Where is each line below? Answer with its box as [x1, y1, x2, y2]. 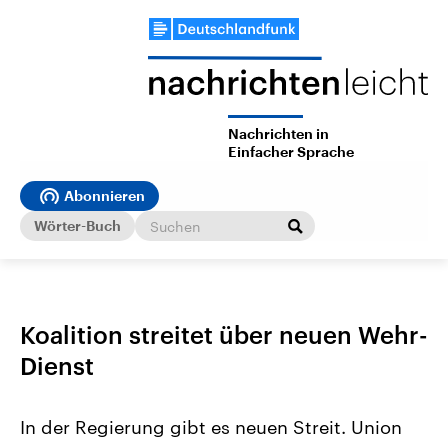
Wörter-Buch [34, 218, 121, 233]
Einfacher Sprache [228, 145, 354, 160]
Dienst [20, 351, 94, 381]
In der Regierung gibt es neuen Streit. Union [20, 416, 402, 439]
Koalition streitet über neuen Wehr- [20, 320, 428, 350]
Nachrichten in [228, 127, 329, 142]
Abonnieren [64, 189, 145, 204]
